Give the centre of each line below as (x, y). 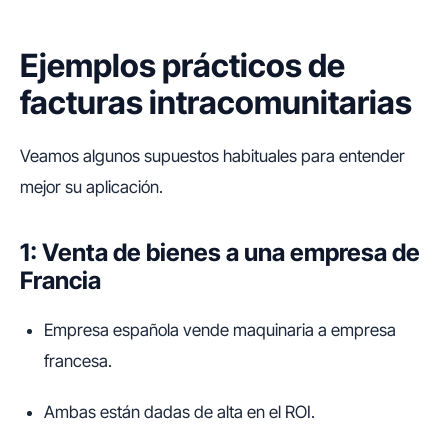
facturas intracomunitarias (216, 102)
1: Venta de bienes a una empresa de (220, 252)
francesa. (78, 361)
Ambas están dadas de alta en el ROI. (179, 412)
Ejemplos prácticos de (182, 65)
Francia (60, 280)
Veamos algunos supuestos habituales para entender (212, 156)
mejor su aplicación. (91, 187)
